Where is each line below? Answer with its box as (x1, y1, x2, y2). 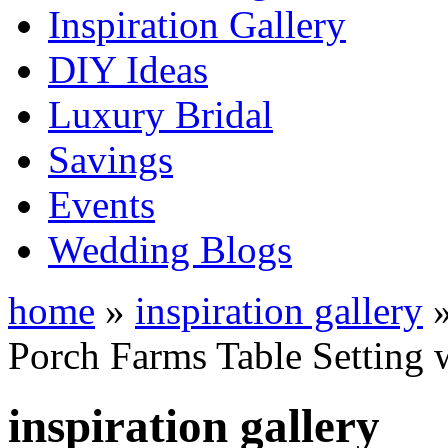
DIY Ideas (48, 47, 208, 91)
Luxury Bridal (48, 92, 273, 136)
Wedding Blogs (48, 227, 292, 271)
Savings (48, 137, 173, 181)
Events (48, 182, 155, 226)
